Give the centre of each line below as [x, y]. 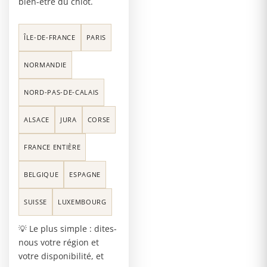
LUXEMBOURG [82, 201]
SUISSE [35, 201]
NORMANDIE [45, 64]
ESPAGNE [85, 174]
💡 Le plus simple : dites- [68, 228]
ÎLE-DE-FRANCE [50, 37]
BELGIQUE [41, 174]
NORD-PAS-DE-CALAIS [61, 92]
